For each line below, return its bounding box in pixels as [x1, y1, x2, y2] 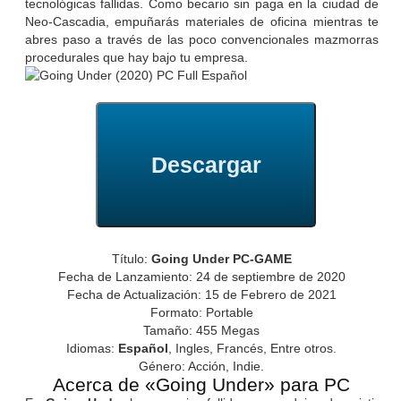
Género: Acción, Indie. [139, 359, 265, 374]
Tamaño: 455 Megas [143, 323, 260, 338]
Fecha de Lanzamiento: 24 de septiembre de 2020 [57, 269, 346, 285]
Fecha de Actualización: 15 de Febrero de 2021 [66, 287, 337, 303]
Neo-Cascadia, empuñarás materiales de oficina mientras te [24, 14, 380, 30]
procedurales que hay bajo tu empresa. [24, 50, 248, 65]
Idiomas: [66, 341, 119, 356]
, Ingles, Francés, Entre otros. [168, 341, 337, 356]
